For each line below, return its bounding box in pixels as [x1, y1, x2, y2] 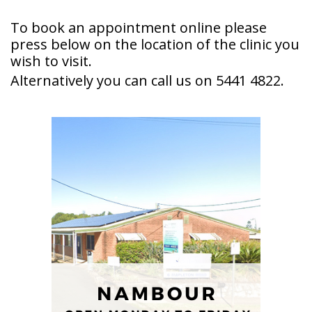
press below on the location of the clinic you [10, 34, 299, 54]
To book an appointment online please [10, 17, 267, 37]
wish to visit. [10, 51, 92, 70]
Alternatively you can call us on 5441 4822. [10, 70, 284, 90]
